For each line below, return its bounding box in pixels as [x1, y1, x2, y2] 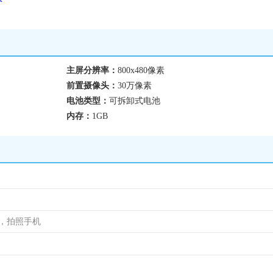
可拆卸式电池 [109, 96, 160, 105]
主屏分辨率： [66, 66, 118, 75]
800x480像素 [118, 66, 165, 75]
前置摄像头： [66, 81, 118, 90]
